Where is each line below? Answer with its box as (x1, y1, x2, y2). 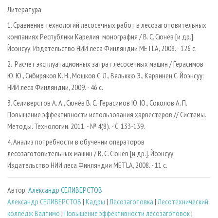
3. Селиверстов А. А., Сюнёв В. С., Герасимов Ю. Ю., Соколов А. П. (7, 98, 187, 108)
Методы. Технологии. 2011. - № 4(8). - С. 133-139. (7, 121, 145, 131)
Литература (7, 4, 41, 15)
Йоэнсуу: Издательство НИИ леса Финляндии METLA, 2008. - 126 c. (7, 43, 197, 54)
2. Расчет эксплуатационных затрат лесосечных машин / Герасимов (7, 59, 203, 69)
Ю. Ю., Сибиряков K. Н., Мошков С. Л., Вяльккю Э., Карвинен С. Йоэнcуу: (7, 71, 204, 81)
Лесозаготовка (109, 196, 153, 206)
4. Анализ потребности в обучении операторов (7, 137, 145, 147)
